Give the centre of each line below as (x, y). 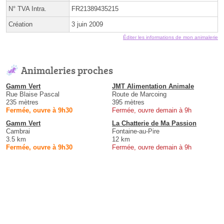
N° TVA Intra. (27, 8)
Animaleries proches (67, 70)
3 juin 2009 (87, 24)
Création (20, 24)
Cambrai (18, 131)
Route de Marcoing (139, 94)
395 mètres (128, 102)
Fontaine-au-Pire (136, 131)
